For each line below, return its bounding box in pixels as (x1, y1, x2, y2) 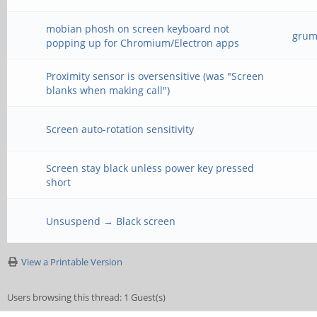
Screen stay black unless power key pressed (46, 161, 255, 175)
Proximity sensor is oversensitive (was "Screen (46, 69, 265, 83)
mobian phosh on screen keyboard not (46, 22, 230, 35)
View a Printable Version (21, 255, 122, 268)
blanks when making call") (46, 83, 171, 97)
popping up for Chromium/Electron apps (46, 36, 240, 50)
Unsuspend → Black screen (46, 214, 176, 228)
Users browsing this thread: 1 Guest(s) (7, 291, 166, 304)
